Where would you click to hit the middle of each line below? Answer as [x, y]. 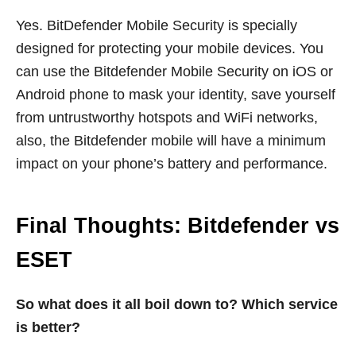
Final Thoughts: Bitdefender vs [178, 226]
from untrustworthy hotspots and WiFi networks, [167, 118]
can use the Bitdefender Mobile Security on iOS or [174, 72]
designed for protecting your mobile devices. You [170, 49]
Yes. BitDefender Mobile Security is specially [157, 26]
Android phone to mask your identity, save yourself [176, 95]
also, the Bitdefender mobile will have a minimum [171, 141]
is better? [48, 328]
